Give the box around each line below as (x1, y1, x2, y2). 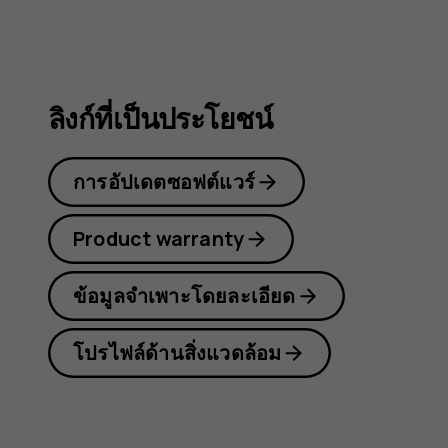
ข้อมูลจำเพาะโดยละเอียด (73, 282, 296, 310)
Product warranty (73, 225, 245, 253)
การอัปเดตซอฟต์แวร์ (73, 168, 256, 196)
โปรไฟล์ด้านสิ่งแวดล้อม (73, 339, 282, 367)
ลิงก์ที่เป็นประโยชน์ (48, 99, 273, 139)
